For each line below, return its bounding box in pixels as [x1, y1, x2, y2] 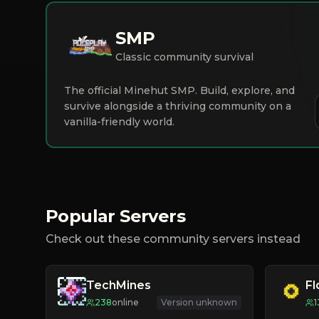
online [112, 297, 139, 308]
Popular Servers [46, 206, 185, 226]
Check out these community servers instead [46, 232, 300, 246]
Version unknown [161, 297, 237, 308]
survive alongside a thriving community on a [64, 100, 291, 113]
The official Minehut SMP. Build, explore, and [64, 84, 295, 97]
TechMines [86, 278, 151, 292]
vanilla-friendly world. [64, 115, 174, 128]
